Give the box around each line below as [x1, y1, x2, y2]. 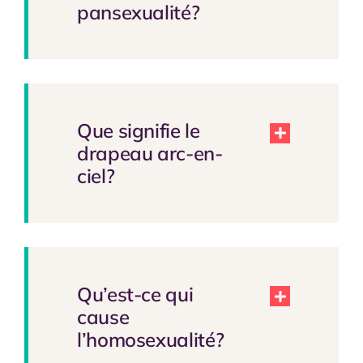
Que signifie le [76, 118, 200, 143]
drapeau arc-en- [76, 141, 223, 166]
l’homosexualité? [76, 327, 224, 352]
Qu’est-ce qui [76, 281, 194, 306]
